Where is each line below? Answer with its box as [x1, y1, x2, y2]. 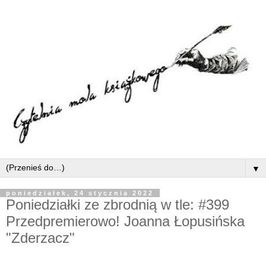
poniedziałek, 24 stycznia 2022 [6, 189, 154, 197]
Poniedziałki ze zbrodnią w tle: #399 [6, 197, 229, 213]
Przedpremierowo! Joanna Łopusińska [6, 213, 245, 230]
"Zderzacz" [6, 230, 75, 246]
